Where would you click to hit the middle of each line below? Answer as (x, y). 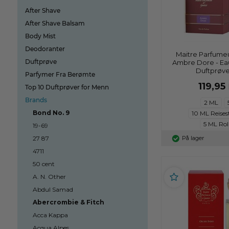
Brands (36, 100)
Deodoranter (45, 49)
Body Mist (40, 36)
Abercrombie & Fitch (68, 202)
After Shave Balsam (55, 23)
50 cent (43, 164)
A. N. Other (49, 177)
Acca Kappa (50, 215)
